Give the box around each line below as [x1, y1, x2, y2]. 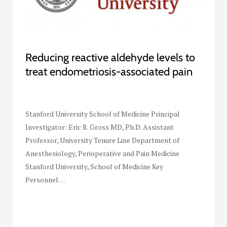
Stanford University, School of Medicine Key [25, 162, 163, 172]
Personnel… [25, 175, 65, 185]
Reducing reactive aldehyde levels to [25, 51, 195, 65]
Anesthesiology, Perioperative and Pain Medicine [25, 148, 179, 159]
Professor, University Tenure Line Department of [25, 135, 179, 145]
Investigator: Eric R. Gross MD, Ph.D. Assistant [25, 122, 174, 132]
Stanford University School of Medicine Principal [25, 109, 180, 119]
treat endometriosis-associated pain [25, 65, 193, 79]
